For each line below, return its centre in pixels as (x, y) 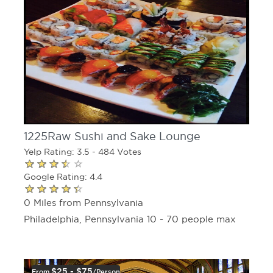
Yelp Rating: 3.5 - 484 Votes (83, 151)
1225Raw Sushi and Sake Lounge (112, 136)
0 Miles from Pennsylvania (83, 203)
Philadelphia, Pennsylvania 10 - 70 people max (130, 219)
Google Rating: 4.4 (63, 176)
